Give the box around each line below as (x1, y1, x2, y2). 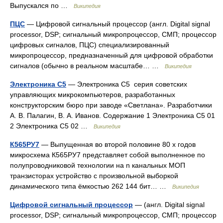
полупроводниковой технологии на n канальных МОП (10, 161, 185, 169)
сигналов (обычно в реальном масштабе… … (10, 62, 165, 70)
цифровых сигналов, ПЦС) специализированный (10, 41, 169, 49)
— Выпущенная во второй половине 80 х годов (39, 140, 196, 148)
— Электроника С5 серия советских (66, 80, 187, 88)
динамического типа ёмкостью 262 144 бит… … (10, 182, 172, 190)
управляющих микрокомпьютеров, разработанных (10, 91, 175, 99)
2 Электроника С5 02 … (10, 122, 94, 130)
